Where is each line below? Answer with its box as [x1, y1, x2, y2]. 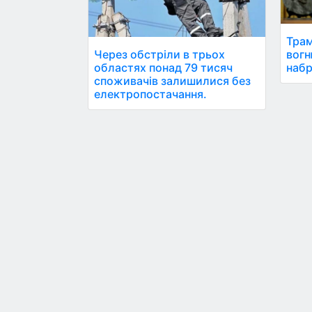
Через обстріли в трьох [94, 47, 225, 61]
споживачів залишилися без [94, 73, 251, 88]
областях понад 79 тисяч [94, 60, 233, 75]
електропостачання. [94, 86, 207, 101]
